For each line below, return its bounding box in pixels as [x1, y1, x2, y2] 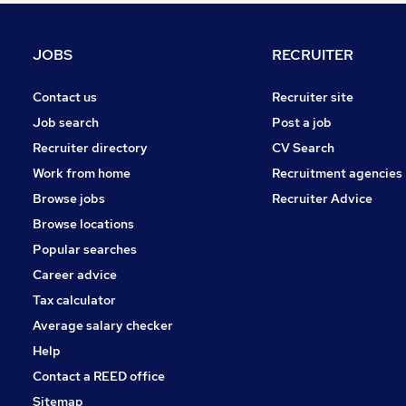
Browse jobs [33, 190, 105, 207]
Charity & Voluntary [54, 57, 162, 73]
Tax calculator [33, 292, 116, 308]
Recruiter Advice [272, 190, 372, 207]
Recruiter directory [33, 140, 148, 156]
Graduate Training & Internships [54, 10, 232, 26]
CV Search [272, 140, 334, 156]
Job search [33, 114, 99, 130]
